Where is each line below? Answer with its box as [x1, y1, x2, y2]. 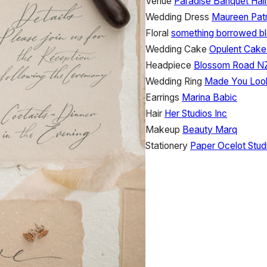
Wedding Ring [145, 75, 202, 87]
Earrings [145, 91, 179, 103]
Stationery [145, 139, 188, 151]
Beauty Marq [182, 123, 237, 135]
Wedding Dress [145, 11, 209, 23]
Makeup [145, 123, 180, 135]
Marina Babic [182, 91, 237, 103]
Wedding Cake [145, 43, 207, 55]
